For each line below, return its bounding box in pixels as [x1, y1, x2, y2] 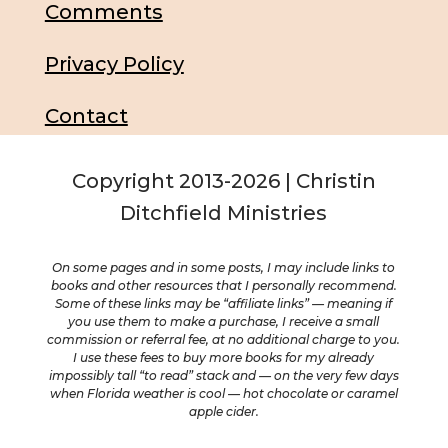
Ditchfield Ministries [120, 201, 328, 226]
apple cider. [188, 404, 259, 420]
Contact [44, 104, 128, 129]
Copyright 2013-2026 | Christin [71, 169, 376, 194]
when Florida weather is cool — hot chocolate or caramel [49, 386, 398, 402]
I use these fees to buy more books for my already [73, 350, 375, 366]
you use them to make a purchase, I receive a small [68, 314, 380, 330]
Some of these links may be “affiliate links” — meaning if [55, 296, 393, 312]
